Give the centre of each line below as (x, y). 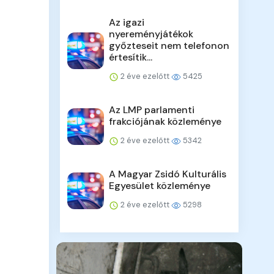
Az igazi (127, 23)
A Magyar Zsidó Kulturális (168, 174)
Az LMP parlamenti (152, 110)
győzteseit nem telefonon (169, 46)
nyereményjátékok (151, 34)
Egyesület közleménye (160, 186)
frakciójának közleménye (165, 122)
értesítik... (131, 57)
